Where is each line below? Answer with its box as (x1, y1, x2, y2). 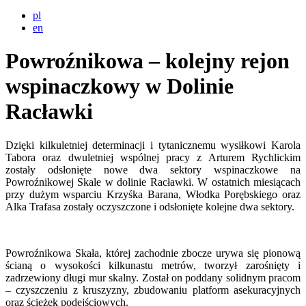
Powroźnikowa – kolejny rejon (5, 48, 290, 74)
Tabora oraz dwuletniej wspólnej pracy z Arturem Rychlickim (5, 151, 301, 163)
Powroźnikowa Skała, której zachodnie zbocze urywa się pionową (5, 247, 301, 259)
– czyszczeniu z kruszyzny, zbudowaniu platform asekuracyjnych (5, 283, 301, 296)
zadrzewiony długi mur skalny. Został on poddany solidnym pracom (5, 271, 301, 283)
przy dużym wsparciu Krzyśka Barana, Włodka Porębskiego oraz (5, 188, 301, 200)
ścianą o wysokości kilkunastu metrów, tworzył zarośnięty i (5, 259, 301, 271)
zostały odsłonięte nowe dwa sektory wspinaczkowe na (5, 163, 301, 176)
